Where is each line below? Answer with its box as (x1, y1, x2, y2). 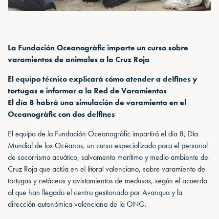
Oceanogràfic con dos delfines (8, 109, 115, 119)
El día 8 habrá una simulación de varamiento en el (8, 97, 186, 108)
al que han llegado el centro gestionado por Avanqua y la (8, 187, 182, 197)
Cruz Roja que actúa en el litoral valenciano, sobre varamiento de (8, 163, 205, 174)
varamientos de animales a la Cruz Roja (8, 54, 150, 65)
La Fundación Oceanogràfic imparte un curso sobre (8, 42, 188, 53)
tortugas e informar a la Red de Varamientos (8, 85, 167, 96)
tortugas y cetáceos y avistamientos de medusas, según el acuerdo (8, 175, 207, 186)
